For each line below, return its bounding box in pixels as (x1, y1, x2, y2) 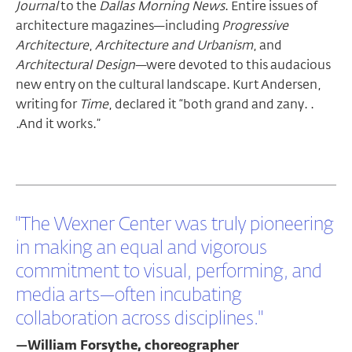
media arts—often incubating (16, 286, 242, 305)
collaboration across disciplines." (16, 310, 263, 328)
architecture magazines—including (16, 17, 222, 34)
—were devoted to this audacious (135, 57, 331, 73)
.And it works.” (16, 115, 101, 132)
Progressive (222, 17, 288, 34)
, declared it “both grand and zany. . (108, 96, 314, 112)
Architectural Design (16, 57, 135, 73)
